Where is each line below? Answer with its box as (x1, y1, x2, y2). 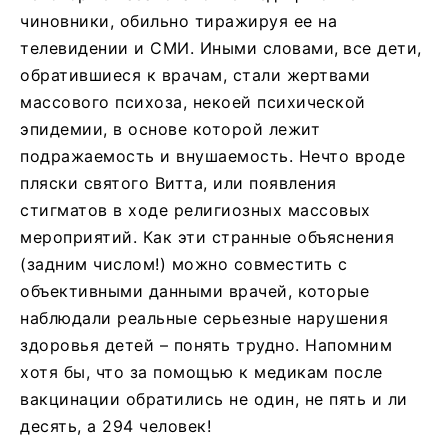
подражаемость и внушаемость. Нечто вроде (20, 145, 405, 166)
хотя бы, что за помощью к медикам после (20, 361, 383, 382)
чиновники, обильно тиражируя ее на (20, 10, 337, 31)
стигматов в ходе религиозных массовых (20, 199, 371, 220)
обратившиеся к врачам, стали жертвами (20, 64, 371, 85)
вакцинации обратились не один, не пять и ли (20, 388, 408, 409)
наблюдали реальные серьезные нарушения (20, 307, 388, 328)
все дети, (343, 37, 422, 58)
